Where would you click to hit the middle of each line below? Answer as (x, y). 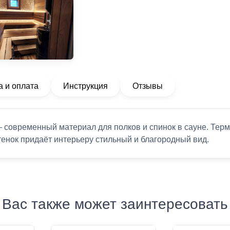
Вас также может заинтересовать (115, 204)
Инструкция (85, 86)
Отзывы (148, 86)
